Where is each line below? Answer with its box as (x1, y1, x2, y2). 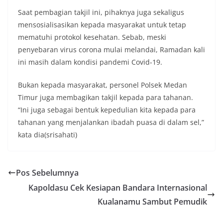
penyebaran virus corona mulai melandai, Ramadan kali (18, 45, 205, 55)
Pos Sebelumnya (16, 167, 79, 179)
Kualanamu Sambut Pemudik (98, 196, 207, 208)
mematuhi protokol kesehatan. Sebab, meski (18, 32, 166, 42)
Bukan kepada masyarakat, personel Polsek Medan (18, 80, 187, 90)
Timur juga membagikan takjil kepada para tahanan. (18, 93, 193, 103)
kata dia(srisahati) (18, 130, 77, 140)
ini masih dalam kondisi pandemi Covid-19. (18, 57, 162, 67)
